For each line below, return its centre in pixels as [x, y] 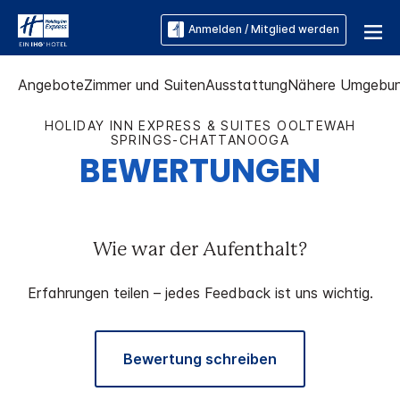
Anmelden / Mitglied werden [264, 29]
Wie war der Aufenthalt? [200, 250]
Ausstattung [246, 85]
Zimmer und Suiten [145, 85]
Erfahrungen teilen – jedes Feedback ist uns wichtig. [200, 293]
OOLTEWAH [317, 125]
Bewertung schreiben [200, 359]
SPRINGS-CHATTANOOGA [200, 140]
